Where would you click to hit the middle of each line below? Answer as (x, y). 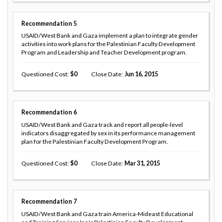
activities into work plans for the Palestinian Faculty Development (108, 44)
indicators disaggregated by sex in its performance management (108, 133)
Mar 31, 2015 (142, 163)
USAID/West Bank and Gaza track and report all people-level (102, 124)
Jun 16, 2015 (141, 74)
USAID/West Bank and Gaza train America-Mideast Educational (107, 214)
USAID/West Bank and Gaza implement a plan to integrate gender (110, 36)
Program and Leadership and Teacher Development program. (104, 53)
